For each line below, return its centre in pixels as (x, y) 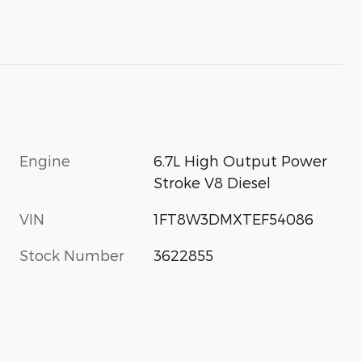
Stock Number (72, 255)
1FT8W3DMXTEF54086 (234, 218)
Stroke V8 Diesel (213, 182)
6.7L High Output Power (241, 160)
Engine (45, 160)
